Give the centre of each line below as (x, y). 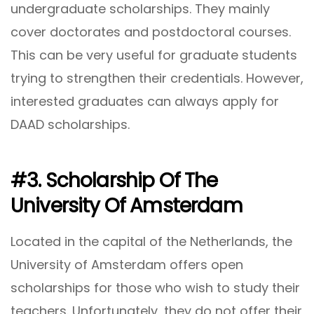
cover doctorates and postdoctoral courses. (151, 32)
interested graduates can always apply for (145, 101)
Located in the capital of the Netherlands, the (151, 241)
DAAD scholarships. (70, 124)
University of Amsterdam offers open (127, 264)
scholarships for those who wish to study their (155, 287)
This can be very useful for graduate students (154, 55)
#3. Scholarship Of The (114, 181)
